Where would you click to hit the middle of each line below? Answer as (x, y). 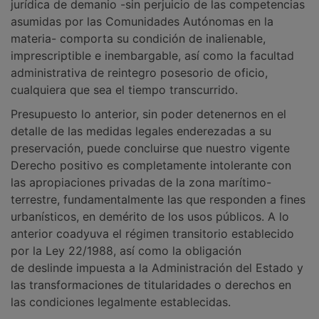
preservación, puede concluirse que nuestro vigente (150, 148)
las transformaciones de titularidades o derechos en (151, 285)
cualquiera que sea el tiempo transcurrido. (124, 90)
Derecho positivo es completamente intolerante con (151, 165)
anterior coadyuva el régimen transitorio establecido (152, 234)
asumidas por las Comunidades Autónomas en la (142, 21)
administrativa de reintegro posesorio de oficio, (139, 73)
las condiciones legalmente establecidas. (121, 302)
